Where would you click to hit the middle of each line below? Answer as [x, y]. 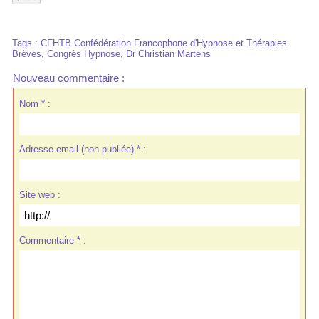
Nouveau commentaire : [69, 78]
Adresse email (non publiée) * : [82, 149]
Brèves [27, 53]
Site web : [40, 194]
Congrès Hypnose [84, 53]
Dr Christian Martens [168, 53]
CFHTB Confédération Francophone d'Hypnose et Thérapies [164, 43]
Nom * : [35, 103]
